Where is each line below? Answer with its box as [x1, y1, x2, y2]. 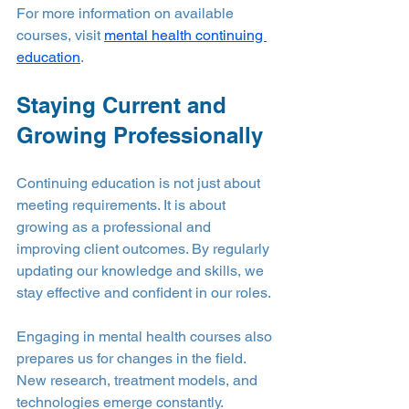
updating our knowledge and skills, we [16, 261, 267, 279]
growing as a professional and [16, 217, 215, 236]
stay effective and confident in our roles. [16, 283, 271, 301]
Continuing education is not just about [16, 173, 264, 192]
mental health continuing [104, 26, 267, 44]
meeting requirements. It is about [16, 195, 229, 214]
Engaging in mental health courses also [16, 327, 276, 345]
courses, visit [16, 26, 104, 44]
